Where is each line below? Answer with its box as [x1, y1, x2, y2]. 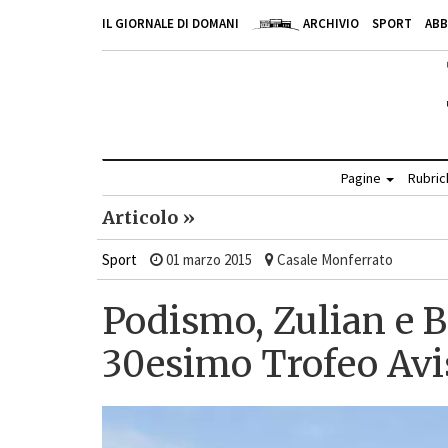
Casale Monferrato [274, 249, 393, 269]
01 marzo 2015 [163, 249, 252, 269]
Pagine [340, 168, 384, 187]
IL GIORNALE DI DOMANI [102, 15, 239, 32]
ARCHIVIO [300, 15, 360, 32]
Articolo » [102, 205, 195, 229]
